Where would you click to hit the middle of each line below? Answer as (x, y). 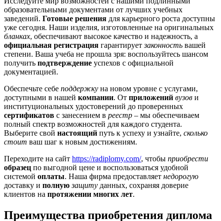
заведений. (23, 18)
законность (163, 45)
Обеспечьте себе (32, 88)
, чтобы (154, 158)
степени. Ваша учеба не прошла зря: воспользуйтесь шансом (106, 54)
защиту (85, 185)
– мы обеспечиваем (166, 115)
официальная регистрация (51, 45)
